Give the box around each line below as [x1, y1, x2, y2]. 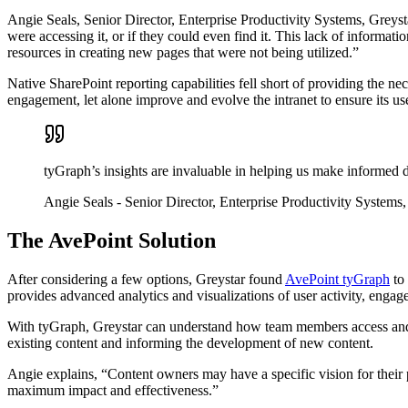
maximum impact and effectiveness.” [7, 382, 219, 398]
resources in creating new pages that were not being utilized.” [7, 45, 359, 61]
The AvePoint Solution [7, 228, 216, 252]
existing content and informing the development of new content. [7, 334, 373, 351]
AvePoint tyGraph [285, 270, 390, 287]
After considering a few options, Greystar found [7, 270, 285, 287]
